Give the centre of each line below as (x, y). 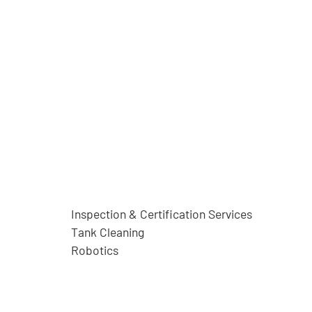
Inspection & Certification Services (162, 214)
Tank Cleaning (108, 232)
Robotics (95, 250)
